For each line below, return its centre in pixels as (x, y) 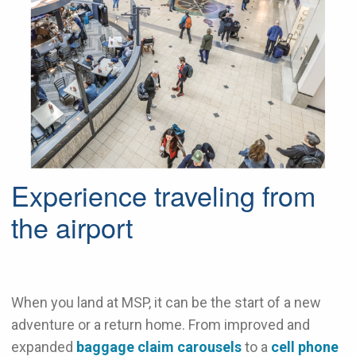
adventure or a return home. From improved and (161, 324)
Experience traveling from (163, 195)
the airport (72, 226)
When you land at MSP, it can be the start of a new (166, 302)
